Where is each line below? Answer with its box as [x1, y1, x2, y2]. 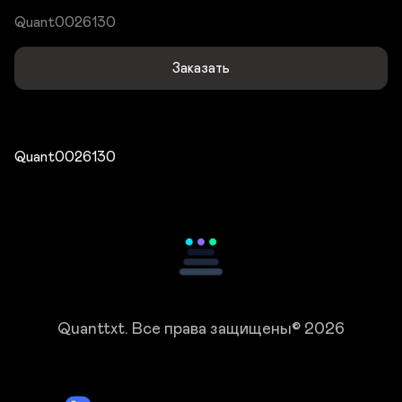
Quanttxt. [57, 321, 132, 337]
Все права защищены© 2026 [132, 321, 345, 337]
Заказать [172, 61, 230, 75]
